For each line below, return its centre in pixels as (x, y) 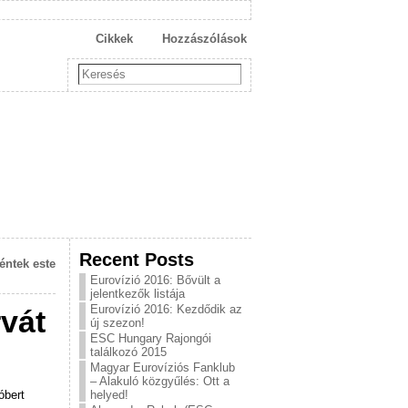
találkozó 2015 (128, 352)
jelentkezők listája (138, 294)
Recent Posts (137, 259)
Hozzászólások (204, 39)
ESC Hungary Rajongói (151, 338)
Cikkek (114, 39)
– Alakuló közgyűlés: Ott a (160, 381)
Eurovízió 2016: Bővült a (155, 280)
